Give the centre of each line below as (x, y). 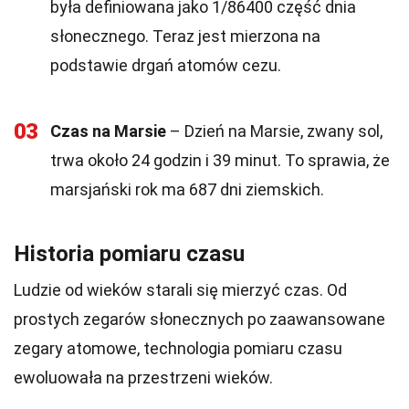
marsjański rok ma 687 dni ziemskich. (187, 189)
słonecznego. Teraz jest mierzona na (185, 36)
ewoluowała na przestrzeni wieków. (143, 378)
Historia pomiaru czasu (129, 254)
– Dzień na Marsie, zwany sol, (274, 131)
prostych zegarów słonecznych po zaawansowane (199, 319)
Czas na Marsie (108, 131)
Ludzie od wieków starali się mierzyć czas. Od (180, 290)
